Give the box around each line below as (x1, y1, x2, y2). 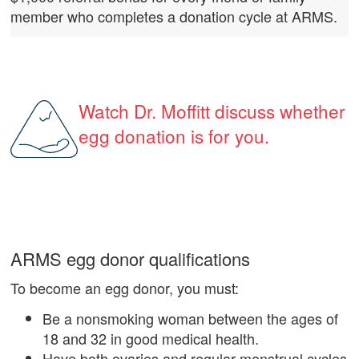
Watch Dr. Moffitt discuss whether (78, 98, 345, 124)
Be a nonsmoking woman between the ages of (42, 307, 339, 329)
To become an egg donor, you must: (10, 277, 240, 299)
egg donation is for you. (78, 123, 269, 149)
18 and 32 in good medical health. (42, 327, 260, 349)
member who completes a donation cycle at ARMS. (10, 6, 338, 27)
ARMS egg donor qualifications (10, 245, 251, 271)
